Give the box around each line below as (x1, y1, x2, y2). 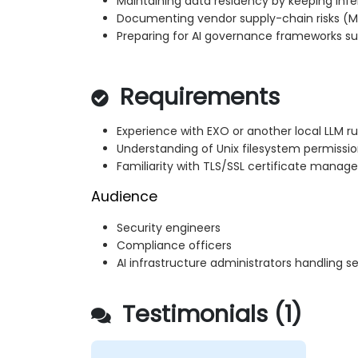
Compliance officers (117, 237, 232, 254)
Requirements (113, 81, 280, 113)
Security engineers (117, 220, 221, 237)
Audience (91, 187, 157, 207)
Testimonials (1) (116, 298, 302, 331)
